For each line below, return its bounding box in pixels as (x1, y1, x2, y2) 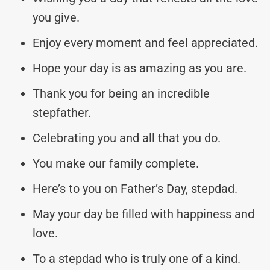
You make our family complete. (33, 155, 199, 171)
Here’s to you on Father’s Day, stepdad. (33, 181, 237, 196)
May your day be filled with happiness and (33, 206, 254, 221)
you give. (33, 10, 80, 25)
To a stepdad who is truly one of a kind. (33, 251, 240, 266)
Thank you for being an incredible (33, 86, 210, 101)
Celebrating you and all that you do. (33, 130, 221, 145)
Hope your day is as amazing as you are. (33, 60, 246, 75)
